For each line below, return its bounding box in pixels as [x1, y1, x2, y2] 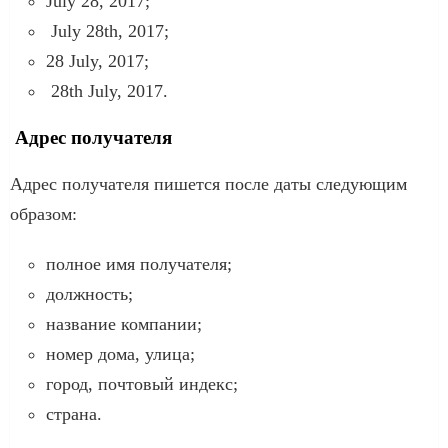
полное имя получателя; [46, 253, 232, 274]
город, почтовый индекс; [46, 373, 238, 394]
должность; [46, 283, 133, 304]
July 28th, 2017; [46, 20, 169, 41]
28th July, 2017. [46, 80, 168, 101]
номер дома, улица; [46, 343, 195, 364]
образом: [10, 203, 77, 224]
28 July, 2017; [46, 50, 149, 71]
